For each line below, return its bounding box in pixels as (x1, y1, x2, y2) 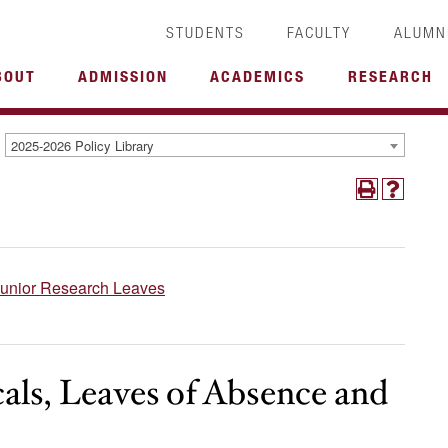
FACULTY (287, 23, 352, 41)
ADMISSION (77, 67, 168, 85)
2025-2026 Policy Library (11, 135, 154, 155)
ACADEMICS (210, 67, 306, 85)
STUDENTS (165, 23, 245, 41)
